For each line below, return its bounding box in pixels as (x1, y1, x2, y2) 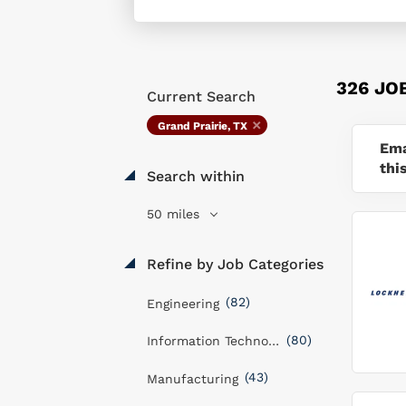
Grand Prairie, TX (158, 120, 247, 132)
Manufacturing (147, 371, 238, 386)
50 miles (147, 207, 204, 221)
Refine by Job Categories (142, 256, 324, 273)
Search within (142, 168, 245, 185)
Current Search (147, 88, 256, 105)
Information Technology (268, 333, 279, 348)
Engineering (147, 295, 219, 311)
